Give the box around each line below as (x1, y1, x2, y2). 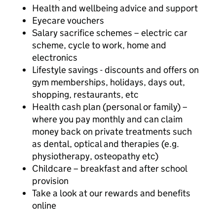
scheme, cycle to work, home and (32, 39, 166, 51)
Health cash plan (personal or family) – (32, 101, 187, 112)
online (32, 200, 56, 211)
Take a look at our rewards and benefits (32, 187, 190, 199)
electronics (32, 52, 77, 63)
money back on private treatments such (32, 126, 192, 137)
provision (32, 175, 69, 186)
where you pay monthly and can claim (32, 113, 183, 125)
